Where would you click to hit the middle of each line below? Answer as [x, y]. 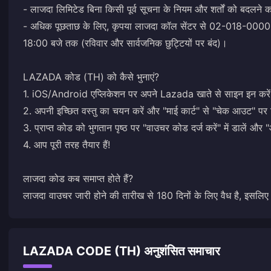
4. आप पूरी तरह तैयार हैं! [67, 145]
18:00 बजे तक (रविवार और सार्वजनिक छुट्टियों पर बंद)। [125, 43]
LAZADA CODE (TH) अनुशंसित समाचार [122, 251]
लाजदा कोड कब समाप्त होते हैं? [78, 178]
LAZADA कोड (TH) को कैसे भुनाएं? [91, 77]
